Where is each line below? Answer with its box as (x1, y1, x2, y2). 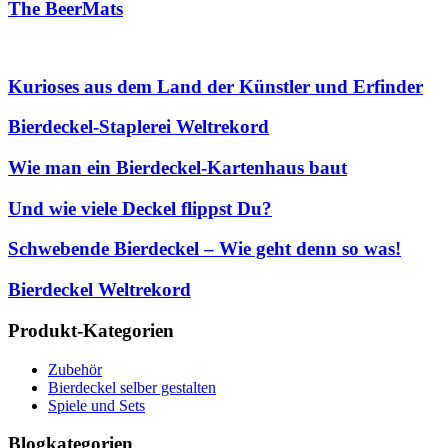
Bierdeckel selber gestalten (48, 378, 216, 396)
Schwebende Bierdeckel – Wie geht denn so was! (8, 238, 401, 260)
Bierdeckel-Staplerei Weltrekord (8, 116, 269, 138)
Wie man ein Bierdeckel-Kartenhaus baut (8, 157, 347, 179)
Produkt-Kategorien (8, 319, 174, 341)
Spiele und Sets (48, 396, 145, 414)
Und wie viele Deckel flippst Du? (8, 197, 272, 219)
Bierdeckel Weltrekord (8, 279, 191, 301)
